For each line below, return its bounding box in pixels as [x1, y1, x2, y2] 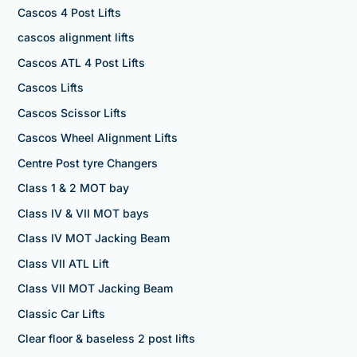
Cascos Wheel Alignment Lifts [17, 131, 178, 145]
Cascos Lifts [17, 80, 84, 95]
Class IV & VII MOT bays [17, 206, 149, 220]
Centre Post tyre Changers [17, 155, 158, 170]
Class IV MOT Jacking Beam [17, 231, 170, 245]
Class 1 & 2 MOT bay [17, 181, 129, 195]
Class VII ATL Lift [17, 256, 109, 270]
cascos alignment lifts [17, 30, 135, 45]
